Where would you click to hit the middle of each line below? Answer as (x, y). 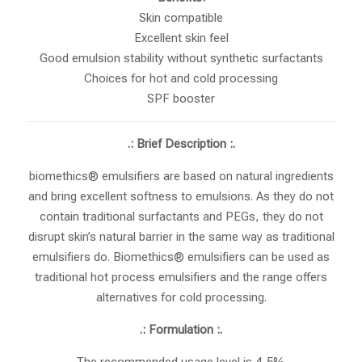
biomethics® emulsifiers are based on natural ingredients (181, 177)
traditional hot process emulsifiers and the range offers (181, 278)
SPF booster (181, 99)
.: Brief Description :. (181, 144)
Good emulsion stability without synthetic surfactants (181, 59)
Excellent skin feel (181, 38)
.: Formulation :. (181, 330)
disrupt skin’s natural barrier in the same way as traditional (181, 237)
